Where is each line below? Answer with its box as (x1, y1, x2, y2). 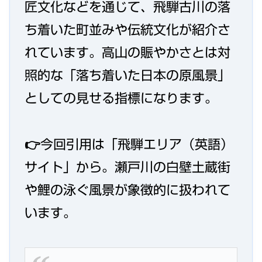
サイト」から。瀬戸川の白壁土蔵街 (25, 160, 230, 174)
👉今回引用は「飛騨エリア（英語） (25, 137, 233, 151)
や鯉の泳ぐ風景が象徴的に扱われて (25, 183, 230, 196)
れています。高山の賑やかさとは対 (25, 46, 230, 59)
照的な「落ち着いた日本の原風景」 (25, 68, 230, 82)
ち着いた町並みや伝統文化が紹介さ (25, 23, 230, 36)
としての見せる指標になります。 (25, 91, 218, 105)
